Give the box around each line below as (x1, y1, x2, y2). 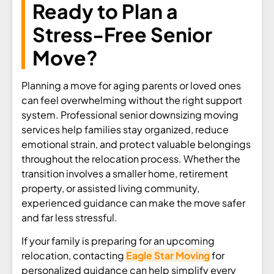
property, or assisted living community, (21, 181, 199, 194)
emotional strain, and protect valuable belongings (21, 137, 251, 150)
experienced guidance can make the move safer (21, 196, 245, 209)
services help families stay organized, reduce (21, 122, 229, 136)
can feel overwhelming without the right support (21, 93, 242, 106)
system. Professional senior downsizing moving (21, 108, 239, 121)
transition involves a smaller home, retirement (21, 166, 228, 180)
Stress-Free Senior (32, 21, 212, 46)
